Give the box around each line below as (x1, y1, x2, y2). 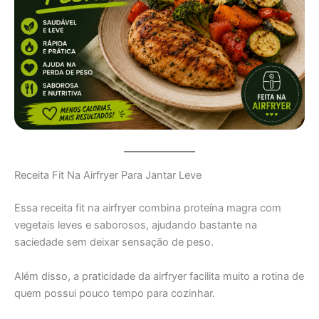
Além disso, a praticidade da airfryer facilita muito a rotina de (14, 269, 304, 283)
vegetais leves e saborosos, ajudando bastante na (14, 219, 257, 232)
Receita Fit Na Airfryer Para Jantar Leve (14, 169, 202, 182)
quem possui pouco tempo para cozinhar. (14, 286, 215, 300)
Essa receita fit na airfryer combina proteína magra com (14, 202, 281, 215)
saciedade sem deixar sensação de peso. (14, 236, 214, 249)
